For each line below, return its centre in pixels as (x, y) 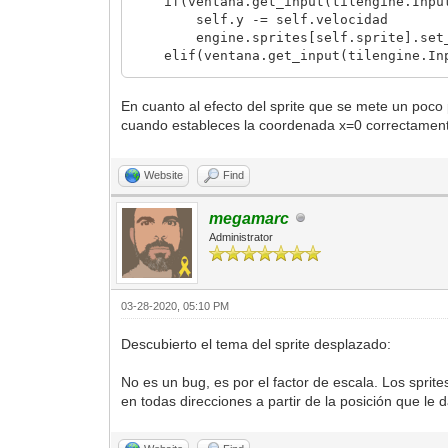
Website (164, 174)
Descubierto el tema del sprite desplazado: (256, 343)
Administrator (241, 236)
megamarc (249, 218)
